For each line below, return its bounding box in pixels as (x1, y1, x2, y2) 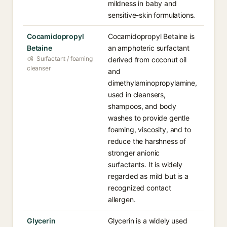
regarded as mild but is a (108, 172, 188, 180)
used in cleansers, (108, 90, 166, 99)
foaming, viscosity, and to (108, 125, 191, 134)
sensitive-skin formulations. (108, 11, 196, 19)
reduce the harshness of (108, 137, 186, 145)
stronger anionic (108, 148, 160, 157)
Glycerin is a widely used (108, 216, 187, 225)
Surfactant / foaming (36, 55, 93, 62)
